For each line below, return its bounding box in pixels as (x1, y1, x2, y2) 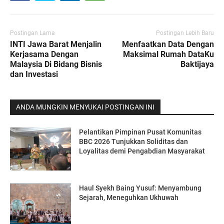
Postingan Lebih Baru (156, 29, 214, 37)
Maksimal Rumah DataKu (123, 49, 214, 59)
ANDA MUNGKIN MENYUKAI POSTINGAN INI (16, 103, 154, 111)
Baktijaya (180, 59, 214, 69)
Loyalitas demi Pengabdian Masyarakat (79, 147, 205, 155)
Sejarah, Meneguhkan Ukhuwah (79, 193, 179, 201)
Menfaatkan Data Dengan (122, 39, 214, 49)
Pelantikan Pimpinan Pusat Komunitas (79, 128, 202, 136)
